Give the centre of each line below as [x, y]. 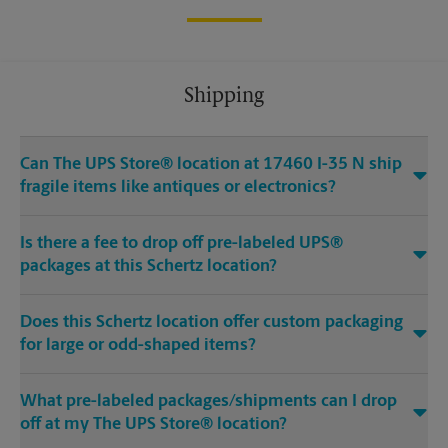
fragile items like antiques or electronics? [178, 188]
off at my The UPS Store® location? [153, 425]
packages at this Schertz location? [148, 267]
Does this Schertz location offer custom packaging [211, 323]
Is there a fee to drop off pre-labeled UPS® [181, 244]
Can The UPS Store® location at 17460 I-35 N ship [211, 165]
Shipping [224, 97]
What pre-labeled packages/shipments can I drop [208, 402]
